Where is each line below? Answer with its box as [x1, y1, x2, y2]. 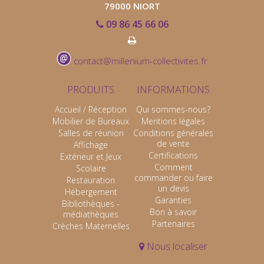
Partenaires [151, 218, 195, 230]
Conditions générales [133, 127, 213, 139]
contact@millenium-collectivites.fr [71, 54, 207, 67]
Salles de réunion [58, 127, 124, 139]
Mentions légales [141, 115, 205, 127]
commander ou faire [134, 172, 213, 184]
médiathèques [63, 209, 118, 220]
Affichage [74, 139, 108, 151]
